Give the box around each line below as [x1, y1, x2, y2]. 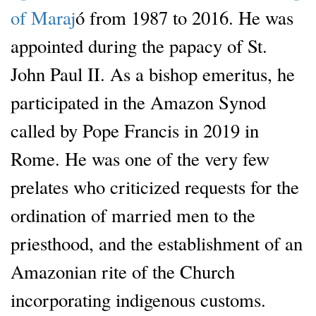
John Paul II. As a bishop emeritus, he [11, 61, 295, 86]
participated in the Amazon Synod [11, 89, 266, 114]
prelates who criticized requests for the [11, 174, 299, 199]
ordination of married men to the [11, 202, 255, 227]
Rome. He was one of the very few [11, 145, 269, 171]
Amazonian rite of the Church [11, 258, 235, 284]
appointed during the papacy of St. [11, 32, 267, 58]
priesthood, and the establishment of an [11, 230, 303, 255]
